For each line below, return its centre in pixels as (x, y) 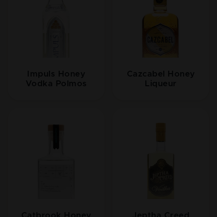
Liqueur (161, 84)
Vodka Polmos (56, 84)
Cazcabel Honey (161, 74)
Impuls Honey (56, 74)
